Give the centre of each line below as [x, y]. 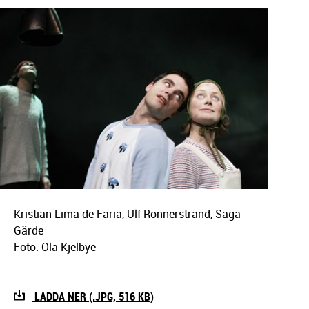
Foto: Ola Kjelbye [54, 247]
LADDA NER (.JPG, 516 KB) [92, 296]
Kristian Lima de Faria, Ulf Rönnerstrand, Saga [127, 213]
